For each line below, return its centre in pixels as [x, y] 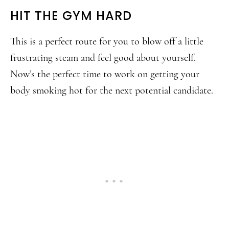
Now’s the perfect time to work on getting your [105, 74]
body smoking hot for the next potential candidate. [112, 90]
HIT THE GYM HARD [71, 16]
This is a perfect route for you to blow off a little [107, 41]
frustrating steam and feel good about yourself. [103, 58]
